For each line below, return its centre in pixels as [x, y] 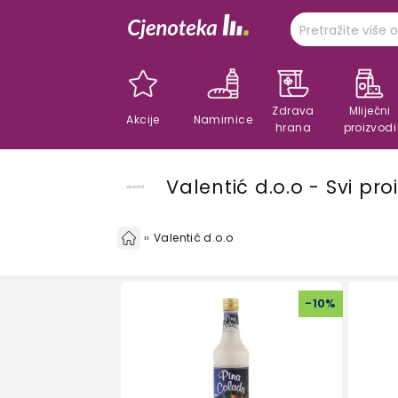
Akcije [143, 119]
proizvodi [370, 128]
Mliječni [370, 111]
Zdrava [293, 111]
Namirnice [223, 119]
